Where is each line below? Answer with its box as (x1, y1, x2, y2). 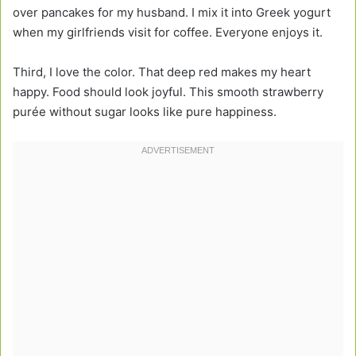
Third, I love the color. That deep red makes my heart (13, 64, 311, 79)
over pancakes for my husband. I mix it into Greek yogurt (13, 4, 331, 20)
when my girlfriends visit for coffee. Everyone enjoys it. (13, 24, 323, 40)
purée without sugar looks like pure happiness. (13, 103, 277, 119)
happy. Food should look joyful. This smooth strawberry (13, 83, 323, 99)
